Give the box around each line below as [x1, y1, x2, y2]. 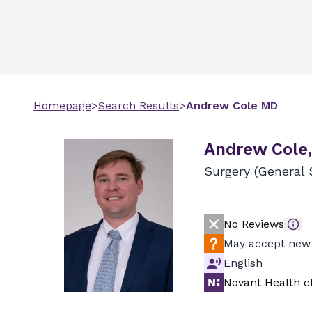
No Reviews [224, 217, 284, 231]
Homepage [33, 99, 91, 112]
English [224, 256, 263, 270]
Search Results [98, 99, 179, 112]
